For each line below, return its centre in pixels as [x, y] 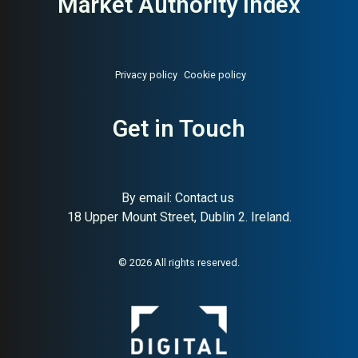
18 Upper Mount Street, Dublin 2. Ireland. [179, 217]
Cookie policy [215, 75]
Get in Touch [179, 129]
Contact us [204, 198]
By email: [148, 198]
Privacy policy [146, 75]
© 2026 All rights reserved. [179, 263]
